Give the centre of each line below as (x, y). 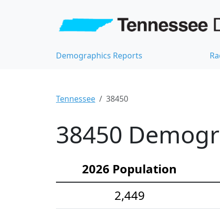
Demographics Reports (99, 56)
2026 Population (129, 169)
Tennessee (76, 99)
